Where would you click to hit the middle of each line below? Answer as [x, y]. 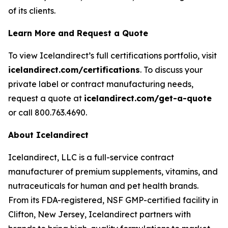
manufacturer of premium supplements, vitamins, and [113, 172]
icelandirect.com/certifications [74, 70]
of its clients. [32, 11]
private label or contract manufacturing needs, [101, 84]
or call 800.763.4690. [48, 112]
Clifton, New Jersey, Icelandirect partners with [99, 214]
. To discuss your [171, 70]
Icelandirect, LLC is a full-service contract [91, 157]
